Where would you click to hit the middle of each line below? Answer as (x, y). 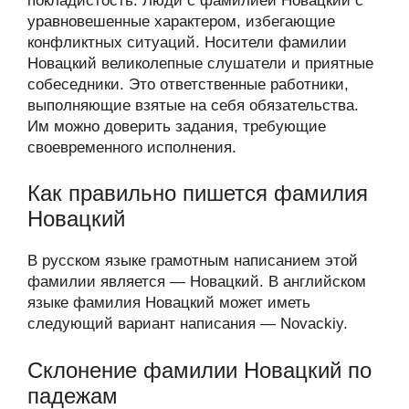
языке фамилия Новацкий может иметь (169, 303)
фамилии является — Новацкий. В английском (197, 282)
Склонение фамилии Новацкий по (199, 370)
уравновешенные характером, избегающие (181, 21)
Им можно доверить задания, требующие (177, 126)
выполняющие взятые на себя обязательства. (193, 105)
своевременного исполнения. (132, 147)
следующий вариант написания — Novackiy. (188, 324)
